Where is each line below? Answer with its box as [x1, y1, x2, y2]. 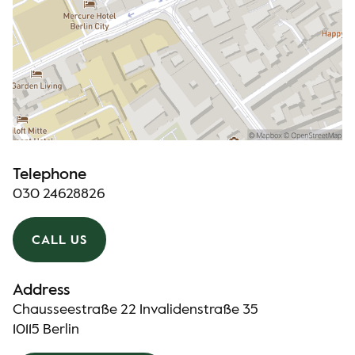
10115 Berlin [13, 323, 79, 337]
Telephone [13, 167, 86, 183]
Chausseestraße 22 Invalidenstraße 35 [13, 303, 258, 317]
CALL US [32, 234, 87, 247]
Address [13, 283, 70, 299]
